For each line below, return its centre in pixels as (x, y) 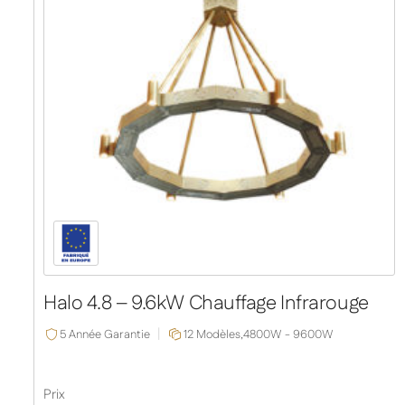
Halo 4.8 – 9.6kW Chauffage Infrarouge (206, 304)
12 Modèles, (213, 334)
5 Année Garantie (105, 334)
